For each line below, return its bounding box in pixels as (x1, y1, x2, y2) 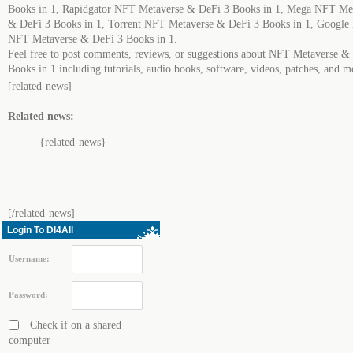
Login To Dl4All (7, 225, 73, 236)
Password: (9, 290, 48, 299)
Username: (9, 254, 50, 263)
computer (9, 334, 50, 346)
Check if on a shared (27, 319, 121, 331)
